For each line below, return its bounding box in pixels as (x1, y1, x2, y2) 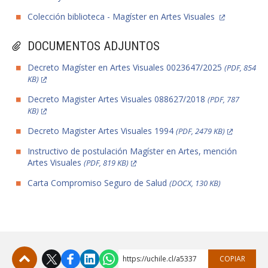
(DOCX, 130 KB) (169, 178, 221, 189)
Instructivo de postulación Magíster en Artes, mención (28, 145, 237, 157)
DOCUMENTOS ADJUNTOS (28, 39, 160, 54)
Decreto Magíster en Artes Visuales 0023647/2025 (28, 62, 224, 74)
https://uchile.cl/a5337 (123, 254, 197, 264)
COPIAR (219, 254, 245, 264)
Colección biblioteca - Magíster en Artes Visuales (28, 11, 217, 23)
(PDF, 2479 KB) (176, 126, 225, 137)
